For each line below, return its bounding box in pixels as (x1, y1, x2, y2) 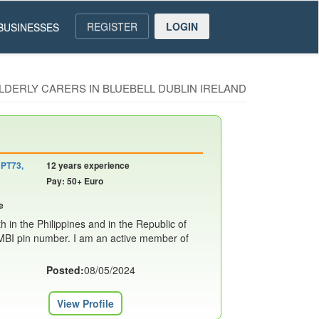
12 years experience (46, 159, 130, 172)
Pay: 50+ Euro (46, 174, 103, 187)
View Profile (56, 296, 114, 310)
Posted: (46, 263, 84, 277)
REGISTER (86, 19, 137, 33)
